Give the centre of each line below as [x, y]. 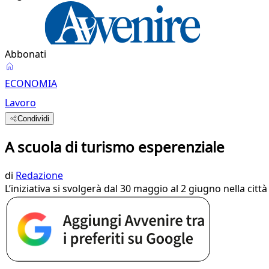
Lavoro [20, 103]
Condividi [34, 119]
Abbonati [26, 54]
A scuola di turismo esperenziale [115, 147]
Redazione [39, 175]
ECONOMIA [31, 83]
